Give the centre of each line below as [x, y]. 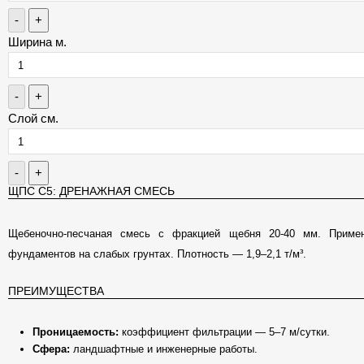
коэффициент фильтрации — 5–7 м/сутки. [224, 332]
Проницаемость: [75, 332]
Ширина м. [37, 42]
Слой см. [33, 118]
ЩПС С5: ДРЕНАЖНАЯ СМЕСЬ [91, 191]
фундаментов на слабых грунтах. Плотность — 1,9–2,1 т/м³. [157, 254]
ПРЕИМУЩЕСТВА [56, 291]
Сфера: [51, 349]
